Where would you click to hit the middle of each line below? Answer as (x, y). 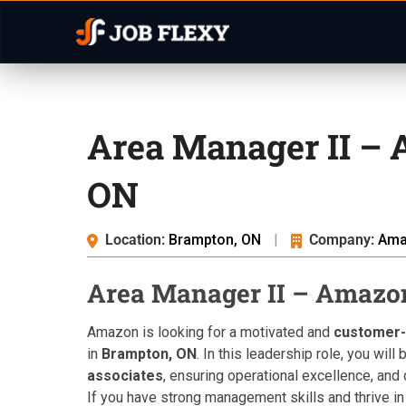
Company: (342, 240)
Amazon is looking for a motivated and (210, 332)
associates (125, 376)
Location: (135, 240)
